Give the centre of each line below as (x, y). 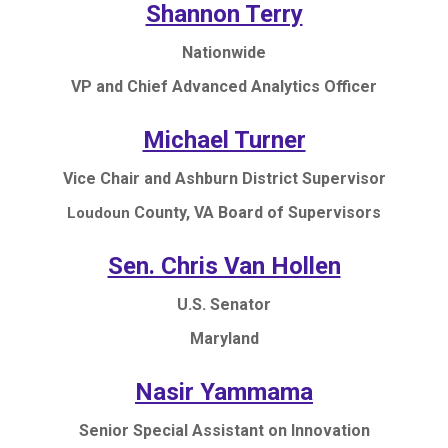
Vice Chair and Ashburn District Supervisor (224, 178)
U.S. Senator (224, 304)
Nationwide (224, 52)
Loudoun (98, 212)
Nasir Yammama (224, 391)
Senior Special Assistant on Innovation (224, 430)
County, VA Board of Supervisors (255, 212)
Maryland (224, 338)
